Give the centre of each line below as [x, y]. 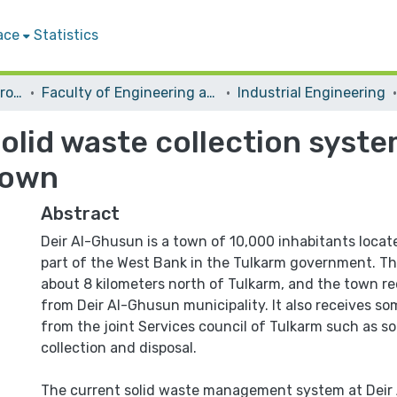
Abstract [80, 214]
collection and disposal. [119, 348]
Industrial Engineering [311, 93]
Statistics [66, 35]
